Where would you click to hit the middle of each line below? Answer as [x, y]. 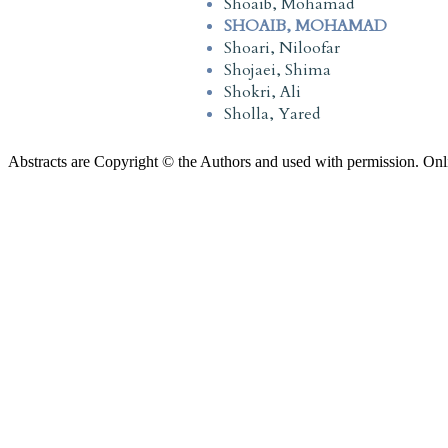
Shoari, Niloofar [282, 47]
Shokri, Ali [262, 91]
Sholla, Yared [272, 113]
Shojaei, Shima [277, 69]
